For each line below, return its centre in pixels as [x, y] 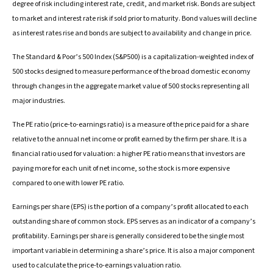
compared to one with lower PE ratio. [68, 183]
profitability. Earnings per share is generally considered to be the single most [128, 236]
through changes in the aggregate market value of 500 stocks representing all [131, 87]
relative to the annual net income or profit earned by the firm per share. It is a [129, 140]
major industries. [39, 101]
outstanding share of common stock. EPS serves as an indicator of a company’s [134, 222]
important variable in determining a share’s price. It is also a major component [133, 251]
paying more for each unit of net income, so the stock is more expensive [121, 169]
